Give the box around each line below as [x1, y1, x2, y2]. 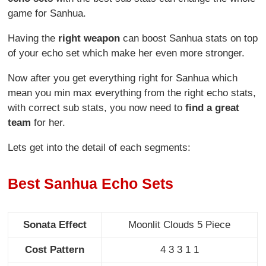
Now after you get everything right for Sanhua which [8, 72, 238, 84]
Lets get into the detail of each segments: [8, 141, 191, 153]
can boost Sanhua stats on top [123, 32, 258, 44]
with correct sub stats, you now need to [8, 102, 183, 113]
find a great [182, 102, 240, 113]
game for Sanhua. [8, 7, 87, 19]
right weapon [58, 32, 123, 44]
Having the [8, 32, 59, 44]
